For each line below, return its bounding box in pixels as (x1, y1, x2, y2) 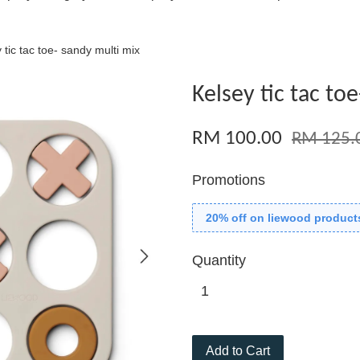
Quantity (192, 252, 246, 268)
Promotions (192, 172, 265, 188)
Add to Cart (206, 344, 270, 358)
